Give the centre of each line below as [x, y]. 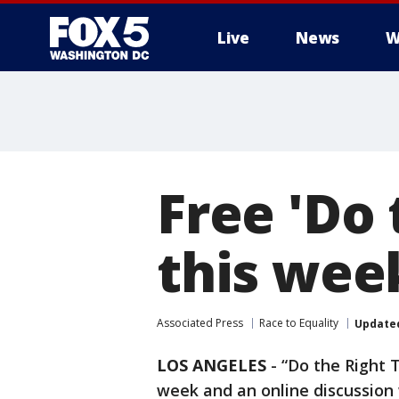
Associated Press [200, 323]
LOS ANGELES [212, 365]
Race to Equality [299, 323]
